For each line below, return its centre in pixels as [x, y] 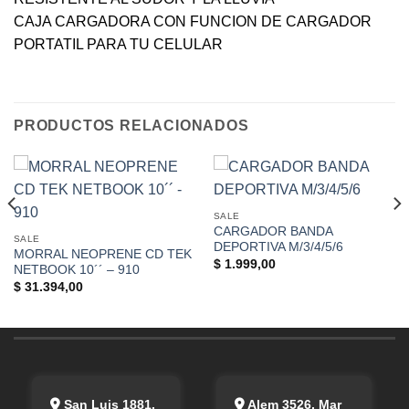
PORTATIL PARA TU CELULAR [118, 45]
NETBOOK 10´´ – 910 [76, 270]
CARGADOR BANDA [273, 232]
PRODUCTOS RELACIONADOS [131, 126]
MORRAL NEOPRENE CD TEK [102, 255]
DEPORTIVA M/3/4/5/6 [278, 247]
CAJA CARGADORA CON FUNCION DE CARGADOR [193, 22]
